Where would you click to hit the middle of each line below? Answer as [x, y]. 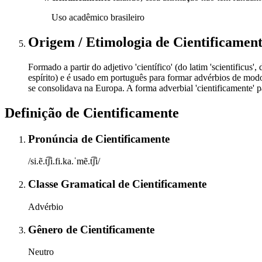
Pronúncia [55, 139]
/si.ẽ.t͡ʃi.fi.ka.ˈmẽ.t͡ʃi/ [64, 161]
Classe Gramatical [73, 184]
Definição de [44, 113]
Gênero [47, 229]
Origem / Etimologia [92, 42]
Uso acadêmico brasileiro [98, 18]
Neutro [41, 252]
